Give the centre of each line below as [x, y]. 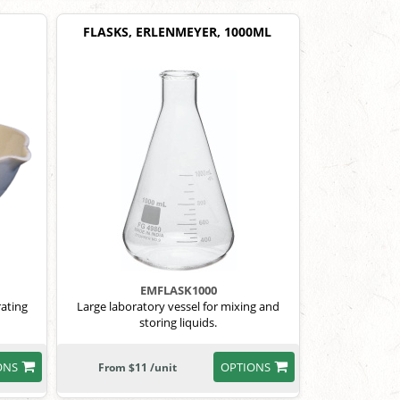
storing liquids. [179, 322]
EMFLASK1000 [178, 290]
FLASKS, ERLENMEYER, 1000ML [178, 32]
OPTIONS [245, 367]
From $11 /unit [138, 367]
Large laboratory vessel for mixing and [179, 306]
